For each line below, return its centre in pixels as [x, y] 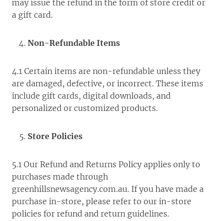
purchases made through [60, 177]
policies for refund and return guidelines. [91, 214]
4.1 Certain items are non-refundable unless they [106, 71]
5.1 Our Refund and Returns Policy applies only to [106, 164]
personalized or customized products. [85, 108]
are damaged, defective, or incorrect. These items [108, 83]
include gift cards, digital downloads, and [91, 96]
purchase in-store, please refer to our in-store [102, 201]
